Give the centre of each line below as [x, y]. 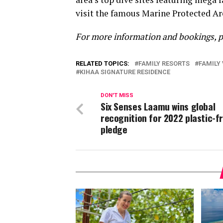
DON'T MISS [117, 95]
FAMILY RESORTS [164, 63]
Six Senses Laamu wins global [158, 106]
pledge [114, 129]
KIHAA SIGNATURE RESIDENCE [125, 72]
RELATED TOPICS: [103, 63]
